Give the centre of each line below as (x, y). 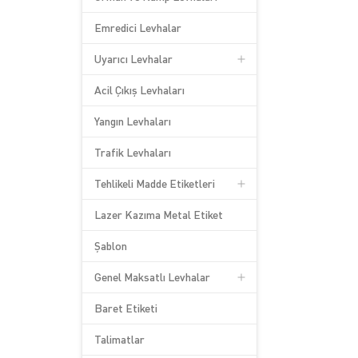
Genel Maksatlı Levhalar (152, 277)
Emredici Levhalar (138, 28)
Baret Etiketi (126, 308)
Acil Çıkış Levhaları (139, 90)
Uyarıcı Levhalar (133, 59)
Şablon (111, 246)
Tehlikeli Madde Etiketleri (155, 183)
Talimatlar (119, 339)
